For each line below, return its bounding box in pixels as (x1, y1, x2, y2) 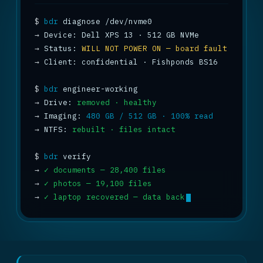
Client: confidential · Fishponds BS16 (39, 57, 218, 66)
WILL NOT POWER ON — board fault (82, 43, 227, 53)
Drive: (39, 97, 77, 107)
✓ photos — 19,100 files (44, 178, 152, 188)
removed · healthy (77, 97, 157, 107)
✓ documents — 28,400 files (44, 165, 166, 174)
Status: (39, 43, 82, 53)
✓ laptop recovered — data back (44, 192, 185, 201)
